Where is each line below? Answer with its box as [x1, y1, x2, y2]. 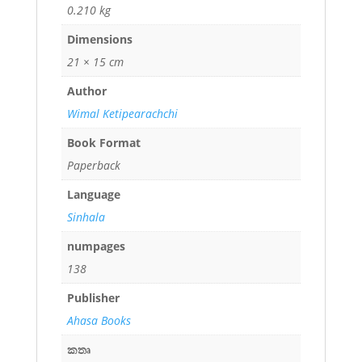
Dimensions [66, 31, 133, 47]
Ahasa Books [66, 312, 131, 328]
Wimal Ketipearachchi [66, 105, 178, 121]
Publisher [66, 289, 120, 305]
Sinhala [66, 208, 105, 225]
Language [66, 186, 120, 202]
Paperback [66, 157, 120, 173]
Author [66, 82, 107, 99]
